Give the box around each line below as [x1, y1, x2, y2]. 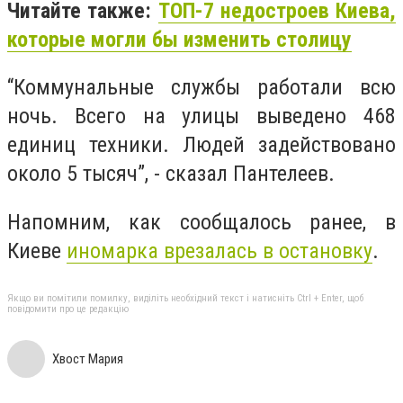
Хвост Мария [52, 351, 123, 368]
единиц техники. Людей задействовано [7, 132, 396, 158]
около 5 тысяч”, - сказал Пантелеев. [7, 161, 335, 187]
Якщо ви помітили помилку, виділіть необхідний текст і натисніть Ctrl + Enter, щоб [7, 292, 363, 305]
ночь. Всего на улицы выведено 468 [7, 103, 396, 130]
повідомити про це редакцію [7, 303, 129, 316]
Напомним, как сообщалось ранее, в [7, 209, 396, 235]
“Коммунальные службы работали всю [7, 75, 396, 101]
